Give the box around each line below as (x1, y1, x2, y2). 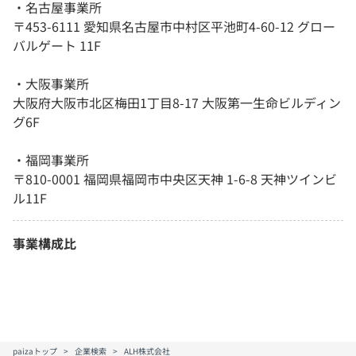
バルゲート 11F (13, 35, 101, 55)
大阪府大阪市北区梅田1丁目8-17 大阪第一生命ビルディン (13, 92, 341, 112)
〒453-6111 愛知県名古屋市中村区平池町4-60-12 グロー (13, 16, 335, 36)
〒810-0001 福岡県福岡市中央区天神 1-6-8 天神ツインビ (13, 168, 337, 188)
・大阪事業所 (13, 73, 89, 93)
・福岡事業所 (13, 149, 89, 169)
